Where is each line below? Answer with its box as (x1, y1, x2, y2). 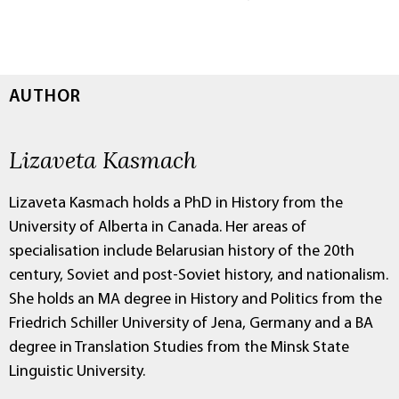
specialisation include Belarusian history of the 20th (9, 243, 354, 261)
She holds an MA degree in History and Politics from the (9, 291, 382, 309)
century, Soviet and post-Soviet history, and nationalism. (9, 267, 388, 285)
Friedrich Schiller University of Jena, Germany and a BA (9, 315, 373, 333)
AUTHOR (9, 88, 81, 107)
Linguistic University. (9, 363, 145, 381)
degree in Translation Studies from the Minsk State (9, 339, 349, 357)
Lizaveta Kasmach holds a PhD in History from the (9, 195, 343, 213)
